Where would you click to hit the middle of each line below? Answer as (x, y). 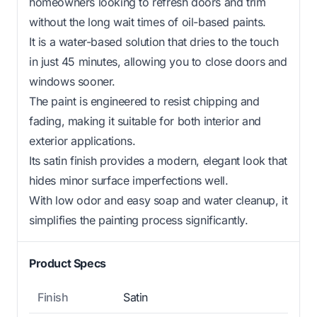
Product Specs (68, 264)
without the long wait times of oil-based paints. (148, 22)
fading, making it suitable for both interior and (145, 121)
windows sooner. (72, 82)
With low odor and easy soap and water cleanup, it (158, 201)
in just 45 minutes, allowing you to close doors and (158, 62)
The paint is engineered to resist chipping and (144, 102)
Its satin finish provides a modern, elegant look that (158, 161)
